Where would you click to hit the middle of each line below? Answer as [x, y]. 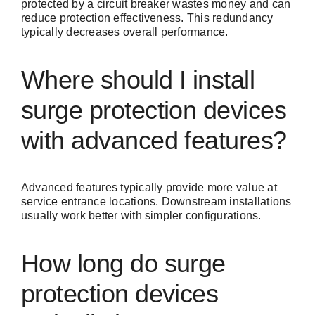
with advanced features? [154, 141]
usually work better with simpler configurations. [141, 216]
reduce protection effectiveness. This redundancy [147, 18]
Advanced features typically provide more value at [149, 188]
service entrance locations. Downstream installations [156, 202]
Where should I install [138, 80]
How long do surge [123, 264]
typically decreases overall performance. [125, 32]
